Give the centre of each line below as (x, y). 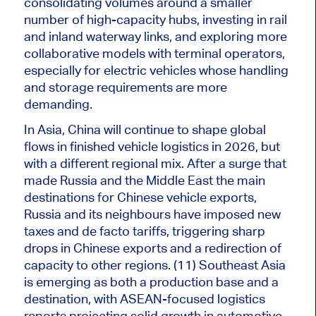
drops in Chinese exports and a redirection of (152, 248)
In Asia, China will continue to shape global (145, 129)
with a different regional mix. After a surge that (155, 163)
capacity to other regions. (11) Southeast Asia (154, 265)
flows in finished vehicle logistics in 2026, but (152, 146)
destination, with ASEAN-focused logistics (144, 298)
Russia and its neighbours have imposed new (152, 214)
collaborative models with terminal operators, (154, 53)
